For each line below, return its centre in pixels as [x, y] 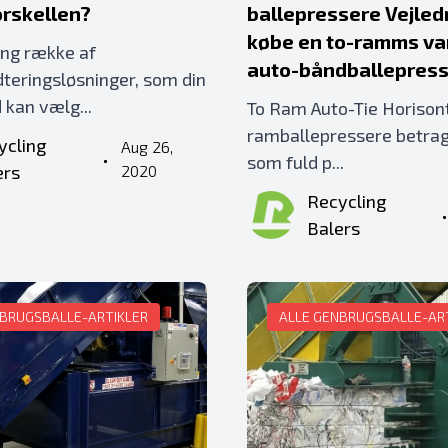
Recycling [346, 201]
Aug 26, [146, 146]
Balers [333, 228]
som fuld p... [295, 162]
